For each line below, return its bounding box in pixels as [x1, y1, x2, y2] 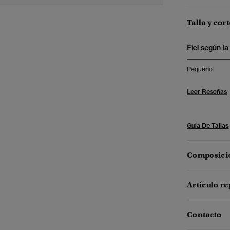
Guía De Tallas [187, 122, 228, 129]
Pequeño [187, 65, 213, 73]
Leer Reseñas [187, 88, 227, 95]
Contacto [187, 210, 222, 219]
